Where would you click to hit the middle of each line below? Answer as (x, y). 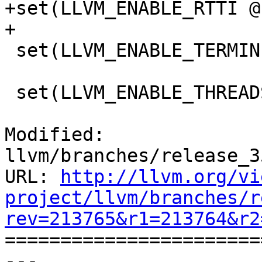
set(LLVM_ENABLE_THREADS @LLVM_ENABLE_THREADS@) (10, 93)
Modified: (55, 135)
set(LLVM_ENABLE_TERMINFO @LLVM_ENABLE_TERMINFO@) (10, 51)
